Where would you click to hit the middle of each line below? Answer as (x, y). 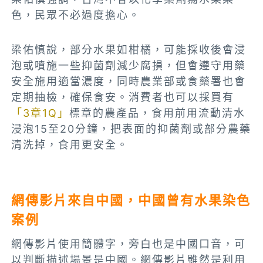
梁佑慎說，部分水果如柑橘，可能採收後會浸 (129, 50)
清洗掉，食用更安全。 (70, 145)
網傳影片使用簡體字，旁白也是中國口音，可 (129, 244)
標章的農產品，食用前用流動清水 (158, 113)
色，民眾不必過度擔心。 (76, 15)
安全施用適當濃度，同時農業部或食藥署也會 (129, 82)
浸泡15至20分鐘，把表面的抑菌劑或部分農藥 (131, 129)
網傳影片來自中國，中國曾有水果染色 (131, 200)
